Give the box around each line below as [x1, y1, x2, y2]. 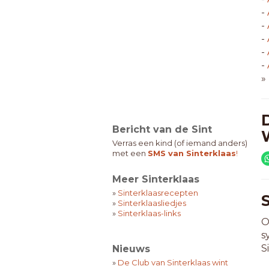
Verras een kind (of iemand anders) [112, 138, 247, 148]
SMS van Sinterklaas [148, 148, 236, 158]
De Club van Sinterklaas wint [118, 258, 228, 267]
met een [112, 148, 148, 158]
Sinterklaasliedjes [118, 198, 186, 208]
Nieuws [112, 243, 150, 255]
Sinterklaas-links [118, 208, 181, 218]
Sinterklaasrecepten [118, 188, 198, 198]
